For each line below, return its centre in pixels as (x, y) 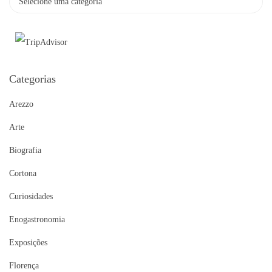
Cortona (23, 173)
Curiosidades (31, 196)
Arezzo (21, 104)
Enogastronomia (37, 219)
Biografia (25, 150)
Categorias (32, 79)
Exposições (28, 242)
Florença (24, 265)
